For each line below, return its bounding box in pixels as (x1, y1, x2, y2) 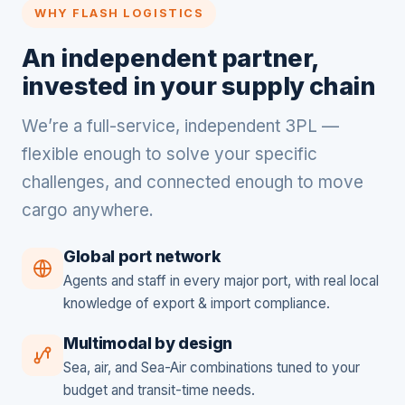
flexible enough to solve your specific (22, 144, 317, 165)
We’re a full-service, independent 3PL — (22, 116, 339, 137)
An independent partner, (22, 42, 319, 73)
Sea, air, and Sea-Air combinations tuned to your (63, 359, 360, 377)
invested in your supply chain (22, 71, 376, 101)
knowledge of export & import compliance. (63, 295, 330, 313)
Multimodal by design (63, 334, 232, 353)
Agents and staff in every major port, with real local (63, 272, 379, 290)
